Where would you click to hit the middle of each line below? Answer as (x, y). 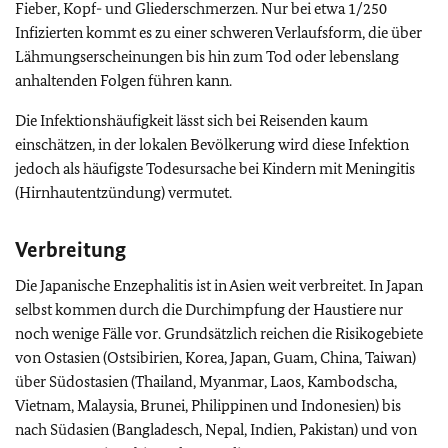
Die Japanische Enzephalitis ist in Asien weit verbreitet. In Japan (219, 285)
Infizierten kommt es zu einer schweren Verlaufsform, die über (218, 32)
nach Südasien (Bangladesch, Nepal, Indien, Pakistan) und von (216, 429)
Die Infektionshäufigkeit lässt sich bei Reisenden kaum (191, 120)
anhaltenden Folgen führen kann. (123, 80)
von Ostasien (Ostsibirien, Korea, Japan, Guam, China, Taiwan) (215, 357)
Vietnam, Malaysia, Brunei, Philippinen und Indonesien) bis (208, 405)
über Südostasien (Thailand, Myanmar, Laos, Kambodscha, (206, 381)
